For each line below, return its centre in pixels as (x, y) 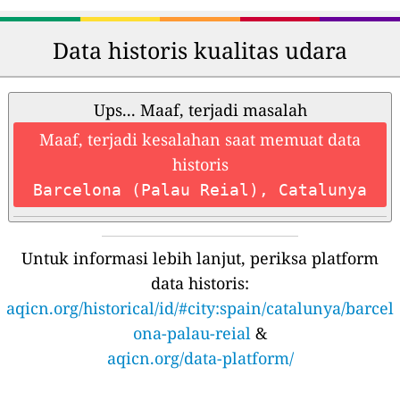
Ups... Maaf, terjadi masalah (200, 110)
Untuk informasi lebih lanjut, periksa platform (200, 258)
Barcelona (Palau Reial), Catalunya (200, 190)
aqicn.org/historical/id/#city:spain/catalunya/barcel (200, 308)
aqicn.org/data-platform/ (200, 358)
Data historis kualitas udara (200, 50)
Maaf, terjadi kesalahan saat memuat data (200, 140)
